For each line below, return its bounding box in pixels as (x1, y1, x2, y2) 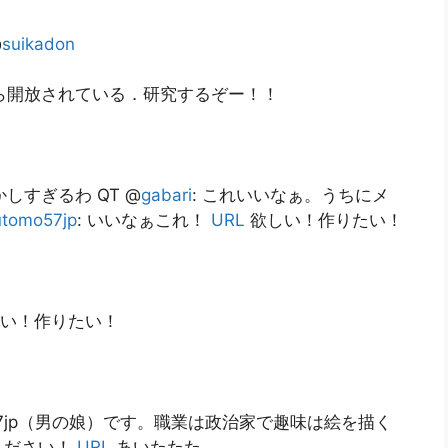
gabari (141, 185, 192, 206)
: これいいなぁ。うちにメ (192, 185, 389, 206)
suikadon (2, 33, 75, 54)
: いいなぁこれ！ (77, 210, 211, 231)
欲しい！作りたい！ (245, 210, 403, 231)
